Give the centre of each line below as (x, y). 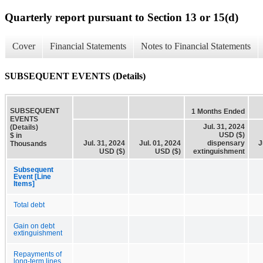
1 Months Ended (218, 111)
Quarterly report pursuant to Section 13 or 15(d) (122, 17)
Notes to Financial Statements (196, 46)
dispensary (226, 143)
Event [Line (32, 176)
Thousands (28, 144)
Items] (24, 183)
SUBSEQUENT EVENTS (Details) (75, 76)
